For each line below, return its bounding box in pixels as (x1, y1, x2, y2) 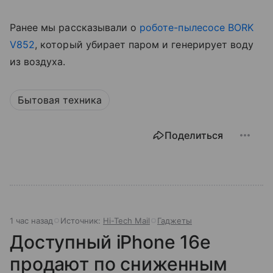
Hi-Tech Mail (103, 216, 150, 226)
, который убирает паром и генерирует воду (35, 38, 254, 51)
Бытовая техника (18, 94, 102, 107)
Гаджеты (157, 216, 192, 226)
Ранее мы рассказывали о (10, 21, 140, 34)
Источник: (60, 216, 103, 226)
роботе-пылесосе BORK (140, 21, 254, 34)
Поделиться (165, 129, 223, 142)
